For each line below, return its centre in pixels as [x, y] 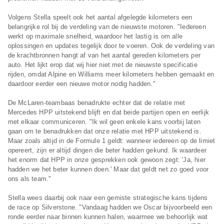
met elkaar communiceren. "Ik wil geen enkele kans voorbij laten [104, 122]
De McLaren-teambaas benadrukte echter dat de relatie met [96, 103]
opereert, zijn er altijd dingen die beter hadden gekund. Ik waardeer [107, 150]
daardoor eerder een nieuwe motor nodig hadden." [81, 84]
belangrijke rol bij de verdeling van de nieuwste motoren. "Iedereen [107, 27]
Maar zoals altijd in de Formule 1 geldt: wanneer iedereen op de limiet [111, 141]
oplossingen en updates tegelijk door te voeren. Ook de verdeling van [111, 46]
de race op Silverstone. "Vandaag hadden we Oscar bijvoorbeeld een [110, 207]
